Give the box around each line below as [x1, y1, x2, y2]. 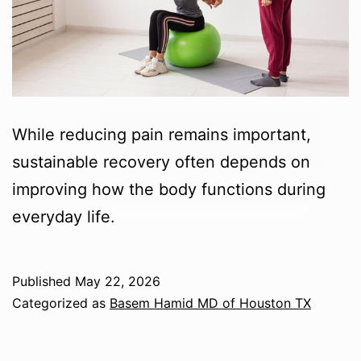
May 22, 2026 [75, 272, 160, 289]
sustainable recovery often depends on [12, 151, 310, 172]
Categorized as [12, 294, 110, 311]
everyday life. [12, 206, 115, 226]
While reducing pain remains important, [12, 124, 311, 144]
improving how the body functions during [12, 179, 326, 199]
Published [12, 272, 75, 289]
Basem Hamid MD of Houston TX [110, 294, 311, 311]
